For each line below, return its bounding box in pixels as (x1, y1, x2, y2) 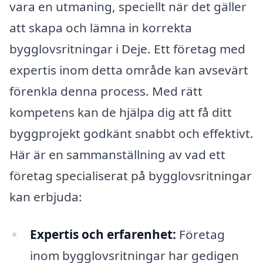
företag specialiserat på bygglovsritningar (9, 167, 252, 184)
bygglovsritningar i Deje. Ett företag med (9, 41, 245, 58)
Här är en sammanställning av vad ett (9, 146, 225, 163)
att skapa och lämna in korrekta (9, 19, 192, 36)
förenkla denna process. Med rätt (9, 83, 203, 100)
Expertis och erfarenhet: (29, 225, 176, 242)
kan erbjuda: (9, 188, 82, 205)
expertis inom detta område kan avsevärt (9, 62, 248, 79)
